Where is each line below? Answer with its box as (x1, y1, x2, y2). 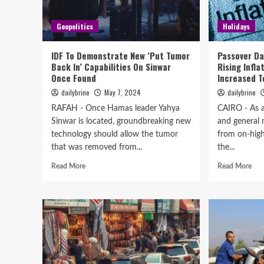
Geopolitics (57, 21, 93, 31)
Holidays (223, 21, 250, 31)
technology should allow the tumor (51, 130, 178, 138)
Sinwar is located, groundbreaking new (51, 117, 191, 126)
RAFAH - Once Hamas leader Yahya (51, 104, 180, 113)
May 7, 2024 (104, 87, 141, 97)
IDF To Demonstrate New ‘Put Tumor (51, 49, 190, 62)
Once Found (51, 71, 96, 84)
